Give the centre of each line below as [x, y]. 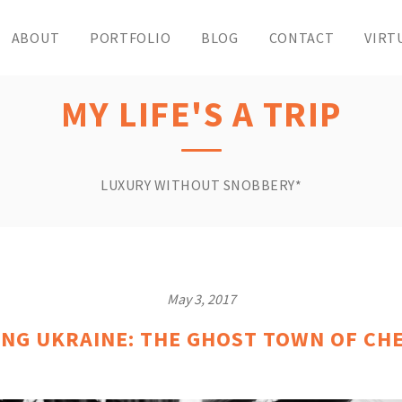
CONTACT [301, 38]
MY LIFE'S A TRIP [201, 114]
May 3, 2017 [201, 299]
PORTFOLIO [130, 38]
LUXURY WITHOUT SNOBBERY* [201, 185]
